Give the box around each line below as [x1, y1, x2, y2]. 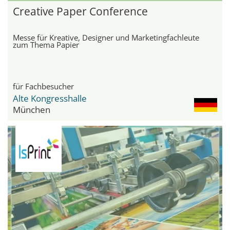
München [13, 104, 50, 116]
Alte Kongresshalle [13, 92, 87, 105]
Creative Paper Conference [13, 4, 148, 19]
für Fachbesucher [13, 81, 74, 92]
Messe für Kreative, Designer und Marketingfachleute [13, 32, 199, 43]
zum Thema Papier [13, 40, 79, 50]
